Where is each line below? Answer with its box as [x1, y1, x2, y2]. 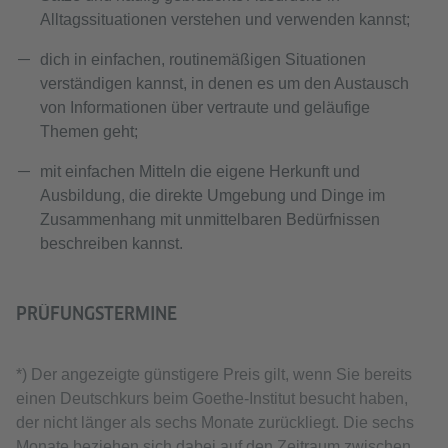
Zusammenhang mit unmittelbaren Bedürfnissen [40, 211, 380, 228]
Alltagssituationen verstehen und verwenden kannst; [40, 11, 410, 28]
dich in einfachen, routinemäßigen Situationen [40, 51, 366, 68]
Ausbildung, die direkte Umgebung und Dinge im [40, 187, 385, 204]
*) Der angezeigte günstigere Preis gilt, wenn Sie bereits [16, 366, 412, 383]
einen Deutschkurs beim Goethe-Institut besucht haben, [16, 390, 408, 407]
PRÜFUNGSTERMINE [16, 303, 177, 324]
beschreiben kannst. [40, 235, 183, 252]
